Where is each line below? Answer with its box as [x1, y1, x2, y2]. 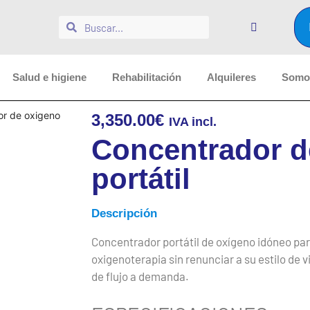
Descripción [91, 207, 157, 220]
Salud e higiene [12, 71, 86, 83]
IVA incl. [169, 115, 217, 129]
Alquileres [207, 71, 256, 83]
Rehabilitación [112, 71, 181, 83]
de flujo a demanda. [91, 269, 189, 283]
